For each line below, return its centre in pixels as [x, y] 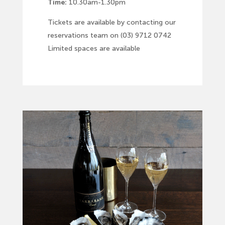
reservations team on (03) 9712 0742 [109, 35]
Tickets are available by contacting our [111, 22]
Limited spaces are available [94, 48]
